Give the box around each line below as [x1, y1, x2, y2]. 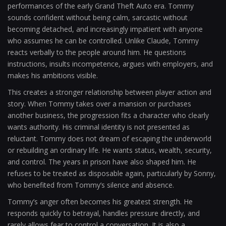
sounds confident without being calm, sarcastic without [8, 13, 188, 22]
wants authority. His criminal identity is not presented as [8, 122, 190, 132]
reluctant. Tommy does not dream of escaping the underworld [8, 134, 211, 143]
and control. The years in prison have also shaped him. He [8, 157, 196, 166]
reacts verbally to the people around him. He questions [8, 47, 186, 57]
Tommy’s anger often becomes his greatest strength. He [8, 197, 193, 206]
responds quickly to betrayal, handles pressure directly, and [8, 208, 200, 218]
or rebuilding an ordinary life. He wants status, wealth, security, [8, 145, 212, 155]
